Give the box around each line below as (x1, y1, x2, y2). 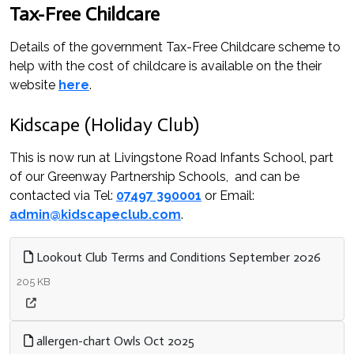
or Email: (201, 188, 254, 203)
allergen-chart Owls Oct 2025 (33, 333, 194, 348)
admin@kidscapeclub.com (9, 207, 181, 222)
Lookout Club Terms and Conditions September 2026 (33, 250, 321, 265)
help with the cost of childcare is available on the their (9, 58, 322, 73)
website (9, 77, 58, 92)
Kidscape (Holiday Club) (9, 113, 199, 136)
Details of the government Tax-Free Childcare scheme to (9, 40, 341, 55)
